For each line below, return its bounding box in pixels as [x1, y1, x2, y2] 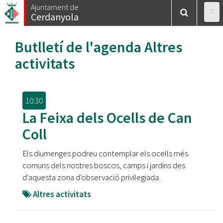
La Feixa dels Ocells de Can [22, 108, 192, 127]
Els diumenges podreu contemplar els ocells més [22, 148, 188, 159]
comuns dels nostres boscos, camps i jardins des [22, 160, 185, 171]
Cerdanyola [31, 10, 79, 23]
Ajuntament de [31, 2, 79, 12]
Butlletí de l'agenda [15, 37, 144, 56]
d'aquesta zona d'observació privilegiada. [22, 172, 160, 183]
